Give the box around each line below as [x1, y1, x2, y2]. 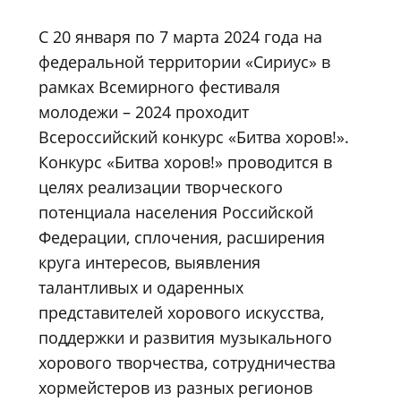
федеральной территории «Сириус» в [38, 50, 330, 73]
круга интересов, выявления [38, 251, 260, 273]
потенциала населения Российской [38, 200, 313, 223]
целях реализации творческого [38, 175, 283, 198]
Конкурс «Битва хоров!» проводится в [38, 150, 332, 173]
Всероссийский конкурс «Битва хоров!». [38, 125, 349, 148]
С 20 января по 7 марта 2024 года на [38, 25, 322, 47]
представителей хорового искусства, [38, 301, 324, 323]
